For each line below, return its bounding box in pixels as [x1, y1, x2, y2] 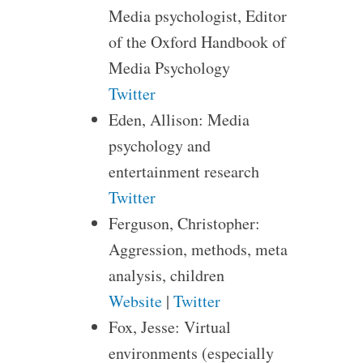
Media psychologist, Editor [108, 5, 287, 27]
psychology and [108, 135, 211, 156]
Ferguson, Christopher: [108, 212, 260, 234]
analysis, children [108, 264, 224, 286]
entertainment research [108, 160, 259, 182]
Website [108, 290, 162, 312]
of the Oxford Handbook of [108, 31, 286, 53]
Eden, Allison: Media [108, 109, 250, 130]
